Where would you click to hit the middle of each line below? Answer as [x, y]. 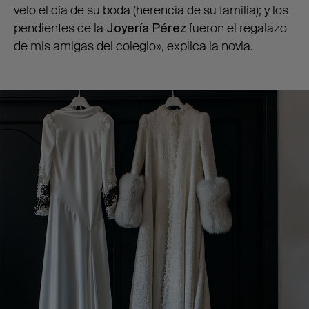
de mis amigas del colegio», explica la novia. [133, 46]
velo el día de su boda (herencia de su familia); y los [151, 10]
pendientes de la [60, 28]
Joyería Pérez [146, 28]
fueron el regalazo [237, 28]
